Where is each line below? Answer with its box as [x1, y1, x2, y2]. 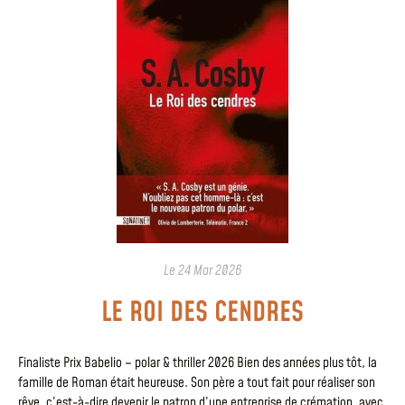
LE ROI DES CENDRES [101, 293, 304, 332]
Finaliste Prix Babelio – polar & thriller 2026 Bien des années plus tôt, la [18, 353, 377, 372]
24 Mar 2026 [178, 260, 241, 280]
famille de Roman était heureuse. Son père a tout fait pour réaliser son [18, 372, 375, 392]
